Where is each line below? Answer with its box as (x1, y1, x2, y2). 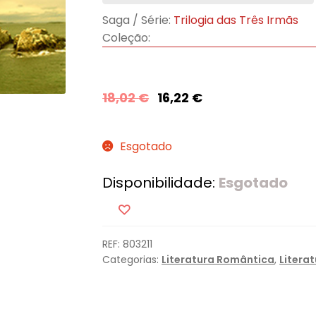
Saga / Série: (102, 12, 171, 29)
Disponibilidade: (102, 173, 219, 193)
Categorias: (102, 252, 162, 267)
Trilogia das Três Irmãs (174, 12, 299, 29)
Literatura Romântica (162, 252, 275, 267)
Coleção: (102, 30, 151, 47)
